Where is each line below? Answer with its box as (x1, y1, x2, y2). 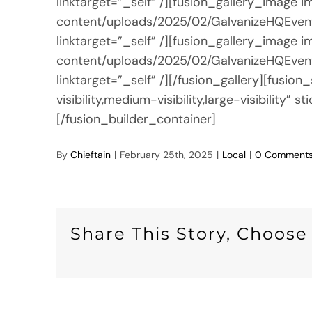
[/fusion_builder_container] (56, 110, 217, 127)
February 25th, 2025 (120, 148, 214, 161)
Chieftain (70, 148, 111, 161)
